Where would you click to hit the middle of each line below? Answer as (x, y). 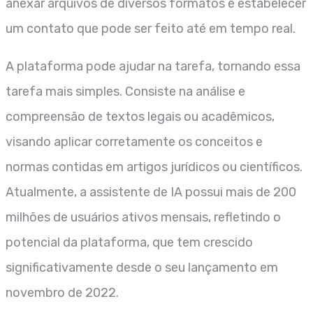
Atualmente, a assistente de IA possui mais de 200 (151, 192)
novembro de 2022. (62, 292)
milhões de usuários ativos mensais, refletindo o (143, 217)
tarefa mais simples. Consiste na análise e (125, 91)
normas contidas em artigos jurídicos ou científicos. (154, 167)
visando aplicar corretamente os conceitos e (134, 141)
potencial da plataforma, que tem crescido (129, 242)
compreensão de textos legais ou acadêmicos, (140, 116)
